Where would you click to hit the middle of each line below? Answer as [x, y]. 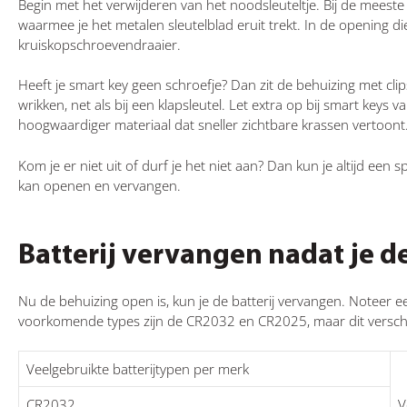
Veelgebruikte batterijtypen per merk [138, 369]
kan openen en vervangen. [99, 185]
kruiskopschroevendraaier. [99, 44]
